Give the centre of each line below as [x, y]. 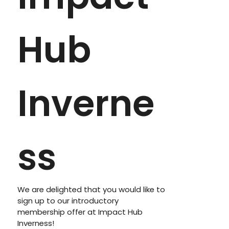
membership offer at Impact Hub [80, 212]
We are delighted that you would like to [91, 189]
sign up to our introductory [68, 201]
